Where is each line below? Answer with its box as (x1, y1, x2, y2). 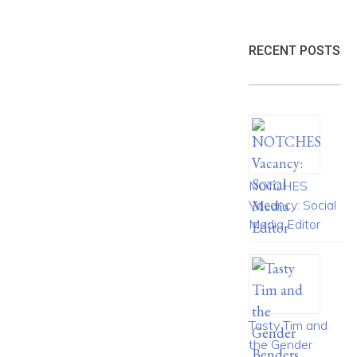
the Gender (248, 336, 312, 353)
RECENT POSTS (248, 43, 340, 59)
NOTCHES (248, 178, 308, 194)
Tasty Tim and (248, 317, 328, 334)
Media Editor (248, 216, 320, 233)
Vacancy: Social (248, 197, 336, 214)
